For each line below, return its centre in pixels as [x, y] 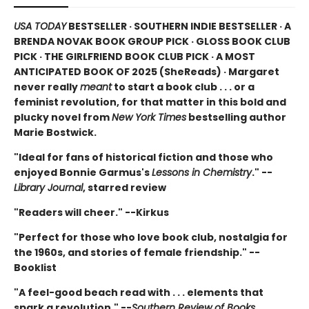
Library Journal [48, 187]
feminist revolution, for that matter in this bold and [150, 102]
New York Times [149, 117]
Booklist [35, 267]
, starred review [124, 187]
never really [47, 87]
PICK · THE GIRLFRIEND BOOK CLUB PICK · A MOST [134, 56]
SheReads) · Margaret [222, 71]
